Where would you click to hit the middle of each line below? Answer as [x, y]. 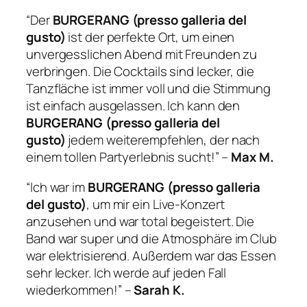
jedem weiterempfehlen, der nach [163, 140]
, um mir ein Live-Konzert [156, 204]
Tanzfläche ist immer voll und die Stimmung [148, 89]
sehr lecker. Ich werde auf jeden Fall [126, 272]
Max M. [253, 157]
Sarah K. [159, 290]
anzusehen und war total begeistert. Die [140, 221]
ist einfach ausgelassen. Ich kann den [133, 106]
